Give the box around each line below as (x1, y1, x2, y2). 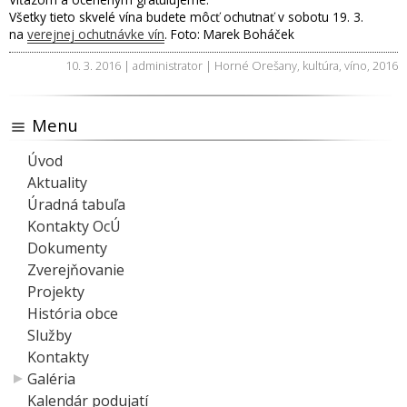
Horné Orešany (214, 56, 297, 74)
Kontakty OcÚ (27, 216, 121, 237)
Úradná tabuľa (27, 194, 125, 215)
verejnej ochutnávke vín (27, 25, 164, 43)
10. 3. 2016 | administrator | (65, 56, 214, 74)
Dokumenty (27, 238, 107, 259)
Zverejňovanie (27, 260, 124, 281)
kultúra (303, 56, 339, 74)
